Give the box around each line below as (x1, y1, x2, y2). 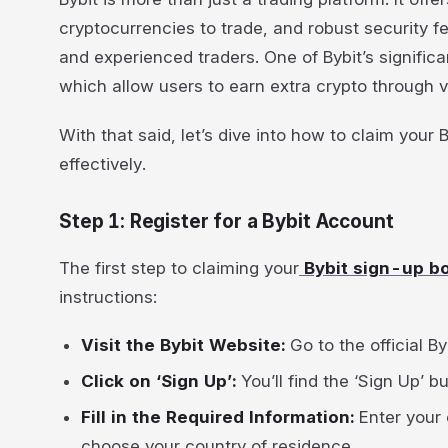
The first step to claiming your (59, 257, 299, 278)
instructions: (59, 286, 157, 307)
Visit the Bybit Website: (81, 335, 286, 356)
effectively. (59, 153, 146, 174)
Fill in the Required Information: (81, 406, 360, 427)
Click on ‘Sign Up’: (81, 371, 242, 392)
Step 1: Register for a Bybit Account (59, 210, 394, 234)
